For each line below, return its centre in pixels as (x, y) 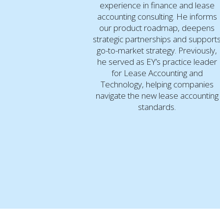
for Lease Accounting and (157, 73)
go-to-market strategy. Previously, (157, 50)
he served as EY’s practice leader (157, 61)
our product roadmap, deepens (157, 27)
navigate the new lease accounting (157, 95)
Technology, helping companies (157, 84)
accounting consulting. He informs (157, 16)
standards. (157, 107)
